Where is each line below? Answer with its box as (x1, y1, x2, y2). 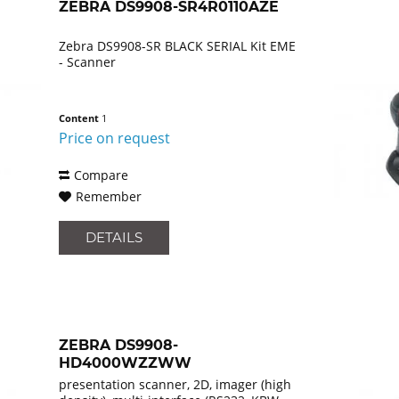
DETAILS (85, 229, 143, 247)
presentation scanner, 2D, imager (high (59, 376, 292, 394)
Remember (76, 188, 142, 206)
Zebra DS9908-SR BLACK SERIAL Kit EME (59, 37, 297, 55)
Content (59, 111, 102, 126)
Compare (74, 167, 129, 184)
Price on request (59, 128, 171, 149)
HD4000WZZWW (59, 354, 192, 372)
